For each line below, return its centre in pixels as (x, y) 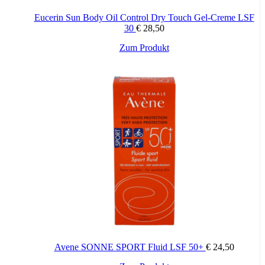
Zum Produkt (144, 47)
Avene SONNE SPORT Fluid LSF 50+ (130, 247)
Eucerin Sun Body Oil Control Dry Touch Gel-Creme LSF (144, 17)
